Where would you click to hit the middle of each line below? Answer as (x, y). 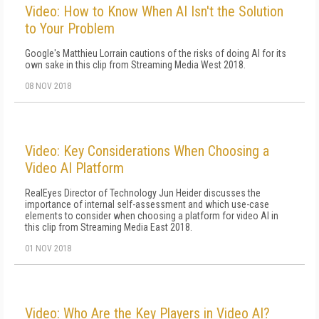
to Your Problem (70, 28)
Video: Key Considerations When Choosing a (147, 151)
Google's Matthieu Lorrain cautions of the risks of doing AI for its (156, 53)
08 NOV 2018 (48, 86)
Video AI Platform (74, 168)
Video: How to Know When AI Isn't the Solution (154, 11)
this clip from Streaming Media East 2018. (109, 227)
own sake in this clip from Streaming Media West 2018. (135, 65)
